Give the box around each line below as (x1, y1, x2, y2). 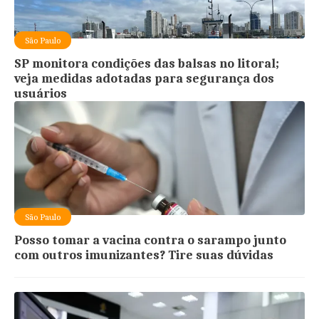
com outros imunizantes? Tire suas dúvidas (14, 247, 274, 263)
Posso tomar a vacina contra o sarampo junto (14, 232, 287, 248)
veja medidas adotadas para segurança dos (14, 70, 275, 86)
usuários (14, 85, 68, 101)
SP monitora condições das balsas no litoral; (14, 56, 280, 71)
